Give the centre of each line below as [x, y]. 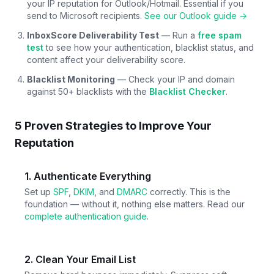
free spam [220, 35]
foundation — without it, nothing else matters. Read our [135, 204]
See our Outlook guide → [196, 15]
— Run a [177, 35]
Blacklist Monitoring [71, 79]
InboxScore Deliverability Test [93, 35]
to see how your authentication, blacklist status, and [150, 47]
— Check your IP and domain [175, 79]
